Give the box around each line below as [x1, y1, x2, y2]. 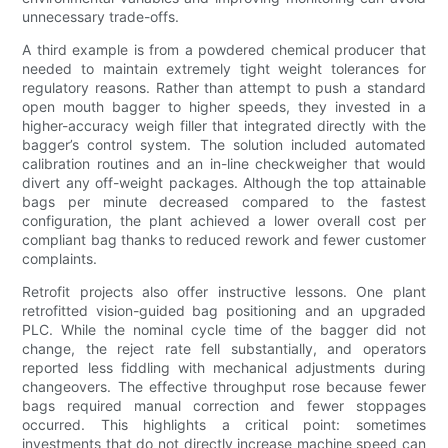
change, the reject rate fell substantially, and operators [22, 340, 426, 358]
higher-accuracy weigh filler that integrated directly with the [22, 117, 426, 135]
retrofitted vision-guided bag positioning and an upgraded [22, 302, 426, 320]
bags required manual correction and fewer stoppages [22, 397, 426, 415]
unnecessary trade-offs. [22, 8, 180, 26]
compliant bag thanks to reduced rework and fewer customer [22, 231, 426, 249]
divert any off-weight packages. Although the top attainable [22, 174, 426, 192]
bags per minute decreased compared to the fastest [22, 193, 426, 211]
